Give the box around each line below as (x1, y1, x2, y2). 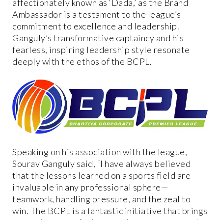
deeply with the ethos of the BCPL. (12, 55, 152, 67)
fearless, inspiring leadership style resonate (12, 44, 190, 55)
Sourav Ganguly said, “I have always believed (12, 158, 191, 169)
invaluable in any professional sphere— (12, 182, 168, 193)
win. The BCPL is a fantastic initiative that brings (12, 205, 208, 217)
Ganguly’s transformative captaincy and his (12, 32, 184, 43)
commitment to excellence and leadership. (12, 20, 179, 31)
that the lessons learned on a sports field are (12, 170, 191, 181)
